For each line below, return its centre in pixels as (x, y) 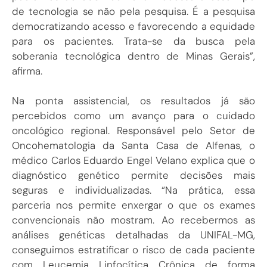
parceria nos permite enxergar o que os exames (133, 205)
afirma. (27, 71)
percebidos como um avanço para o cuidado (133, 116)
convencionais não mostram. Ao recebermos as (133, 220)
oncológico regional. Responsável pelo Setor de (133, 131)
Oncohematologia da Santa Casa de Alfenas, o (133, 146)
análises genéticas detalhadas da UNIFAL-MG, (133, 235)
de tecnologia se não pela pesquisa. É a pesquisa (133, 11)
